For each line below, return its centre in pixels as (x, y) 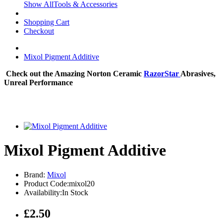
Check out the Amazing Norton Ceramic (74, 74)
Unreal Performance (39, 83)
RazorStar (162, 74)
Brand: (35, 174)
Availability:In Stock (56, 192)
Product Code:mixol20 (59, 183)
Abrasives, (198, 74)
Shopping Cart (47, 22)
